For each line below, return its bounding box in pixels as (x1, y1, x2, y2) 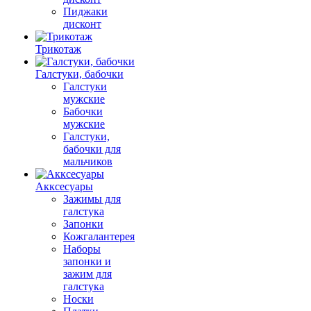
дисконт (63, 18, 101, 30)
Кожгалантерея (63, 230, 135, 242)
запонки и (63, 255, 111, 267)
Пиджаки (63, 6, 108, 17)
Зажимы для (63, 193, 121, 205)
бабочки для (63, 143, 121, 155)
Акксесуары (35, 180, 93, 192)
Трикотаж (35, 43, 81, 55)
